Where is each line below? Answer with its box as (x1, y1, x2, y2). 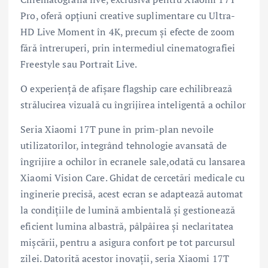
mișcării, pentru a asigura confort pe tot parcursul (20, 236, 236, 249)
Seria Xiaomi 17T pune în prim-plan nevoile (20, 123, 214, 136)
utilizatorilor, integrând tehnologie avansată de (20, 139, 227, 153)
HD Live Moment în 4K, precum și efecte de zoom (20, 25, 235, 39)
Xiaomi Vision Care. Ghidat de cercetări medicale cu (20, 171, 245, 185)
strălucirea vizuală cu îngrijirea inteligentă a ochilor (20, 98, 246, 112)
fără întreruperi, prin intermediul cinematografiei (20, 41, 236, 55)
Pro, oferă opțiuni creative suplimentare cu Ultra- (20, 9, 236, 23)
